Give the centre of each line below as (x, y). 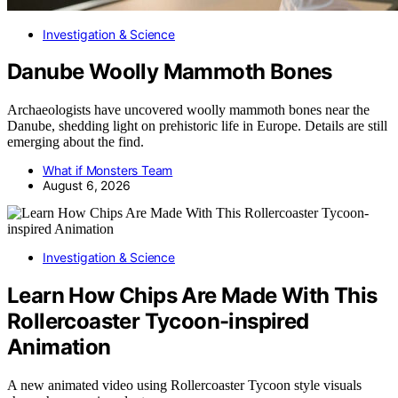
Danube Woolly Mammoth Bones (170, 72)
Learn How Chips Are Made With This (192, 296)
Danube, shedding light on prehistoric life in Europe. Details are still (197, 126)
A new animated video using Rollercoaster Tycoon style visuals (184, 386)
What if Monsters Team (108, 171)
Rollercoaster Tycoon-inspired (158, 322)
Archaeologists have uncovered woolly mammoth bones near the (188, 110)
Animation (59, 347)
